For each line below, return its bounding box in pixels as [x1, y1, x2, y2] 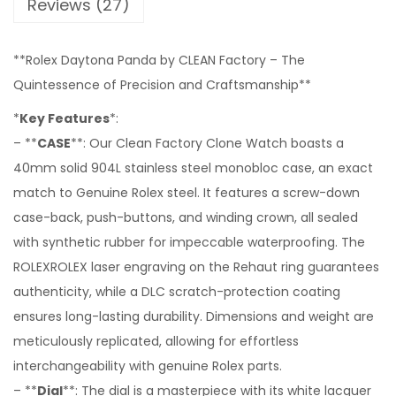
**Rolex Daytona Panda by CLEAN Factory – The [13, 51, 305, 69]
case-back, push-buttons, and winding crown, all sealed [13, 209, 358, 226]
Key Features [19, 110, 110, 127]
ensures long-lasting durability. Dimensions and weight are [13, 308, 374, 325]
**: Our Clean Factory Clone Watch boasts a [71, 134, 344, 152]
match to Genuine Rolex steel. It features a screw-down [13, 184, 360, 202]
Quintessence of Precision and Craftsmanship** [13, 76, 311, 94]
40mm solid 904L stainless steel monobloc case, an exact [13, 159, 373, 177]
